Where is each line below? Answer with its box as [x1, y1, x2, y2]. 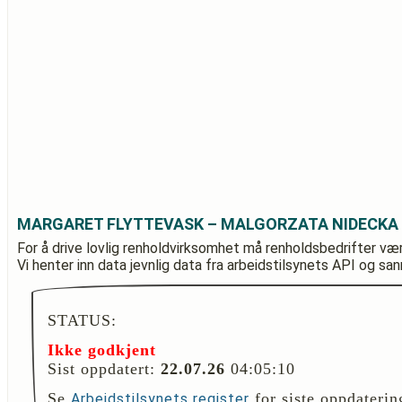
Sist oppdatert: [48, 360, 161, 378]
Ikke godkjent [48, 341, 156, 359]
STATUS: [48, 311, 117, 329]
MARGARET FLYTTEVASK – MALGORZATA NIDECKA [17, 214, 398, 233]
